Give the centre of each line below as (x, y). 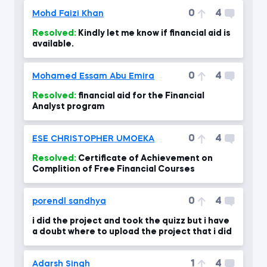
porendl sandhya (69, 201)
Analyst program (68, 107)
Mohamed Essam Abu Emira (93, 76)
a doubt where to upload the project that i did (212, 232)
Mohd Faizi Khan (68, 14)
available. (53, 44)
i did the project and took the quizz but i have (131, 221)
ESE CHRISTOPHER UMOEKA (93, 139)
